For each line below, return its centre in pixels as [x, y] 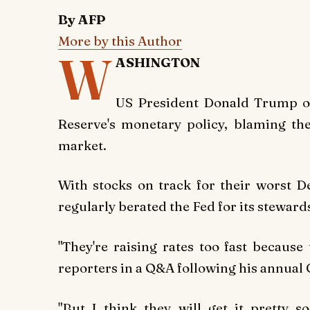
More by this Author [120, 41]
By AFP [82, 20]
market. [82, 145]
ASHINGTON [158, 63]
